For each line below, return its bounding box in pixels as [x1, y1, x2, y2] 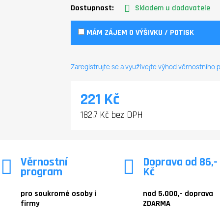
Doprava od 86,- [142, 155, 218, 170]
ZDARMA [142, 198, 170, 209]
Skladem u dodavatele [135, 3, 210, 14]
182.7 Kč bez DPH [81, 109, 143, 122]
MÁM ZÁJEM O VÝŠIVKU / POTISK [84, 27, 194, 38]
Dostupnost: [71, 3, 114, 14]
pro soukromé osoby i [21, 189, 97, 199]
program [21, 165, 63, 180]
